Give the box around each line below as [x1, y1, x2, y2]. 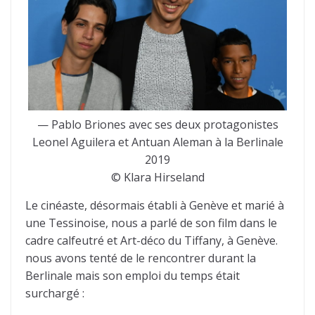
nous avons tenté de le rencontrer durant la [25, 250, 256, 266]
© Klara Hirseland [110, 169, 205, 185]
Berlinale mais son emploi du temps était [25, 267, 240, 283]
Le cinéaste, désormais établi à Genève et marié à [25, 197, 284, 213]
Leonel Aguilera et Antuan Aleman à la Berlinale [32, 134, 283, 150]
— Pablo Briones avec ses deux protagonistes [37, 116, 278, 132]
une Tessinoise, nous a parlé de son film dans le [25, 214, 277, 231]
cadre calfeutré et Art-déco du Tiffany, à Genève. [25, 232, 278, 248]
